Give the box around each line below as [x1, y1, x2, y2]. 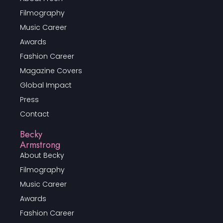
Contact [20, 109, 49, 119]
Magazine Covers [20, 65, 82, 76]
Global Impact [20, 80, 72, 90]
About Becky [20, 150, 64, 160]
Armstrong [20, 138, 60, 151]
